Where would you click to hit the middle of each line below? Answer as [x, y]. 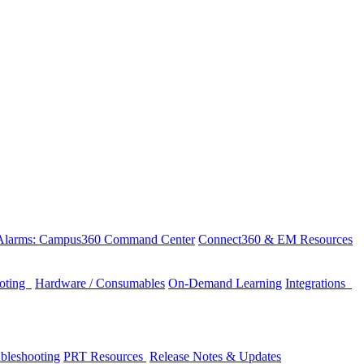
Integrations [318, 283]
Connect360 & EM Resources [275, 239]
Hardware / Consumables [100, 283]
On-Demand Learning [225, 283]
